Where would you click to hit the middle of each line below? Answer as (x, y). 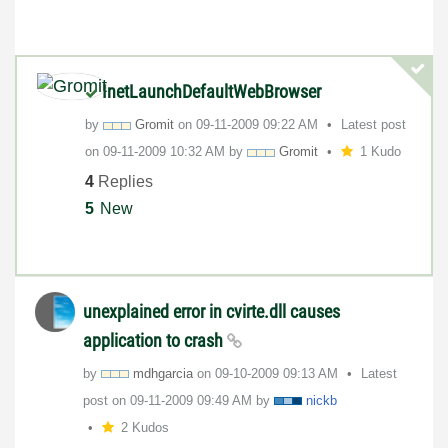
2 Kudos (144, 427)
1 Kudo (380, 152)
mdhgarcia (163, 373)
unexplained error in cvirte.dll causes (211, 311)
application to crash (155, 340)
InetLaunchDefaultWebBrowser (211, 92)
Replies (123, 181)
